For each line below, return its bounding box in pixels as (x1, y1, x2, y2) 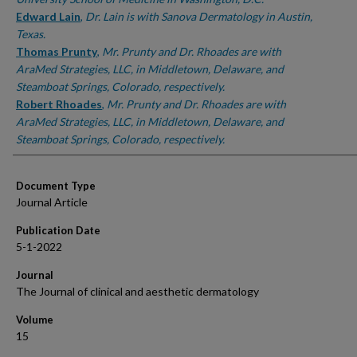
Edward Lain (16, 10, 80, 23)
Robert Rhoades (16, 97, 102, 111)
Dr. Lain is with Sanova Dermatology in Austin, (85, 10, 312, 23)
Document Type (16, 179, 96, 192)
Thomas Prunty (16, 45, 97, 58)
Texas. (16, 27, 45, 41)
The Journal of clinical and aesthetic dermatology (16, 284, 259, 298)
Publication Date (16, 224, 100, 237)
